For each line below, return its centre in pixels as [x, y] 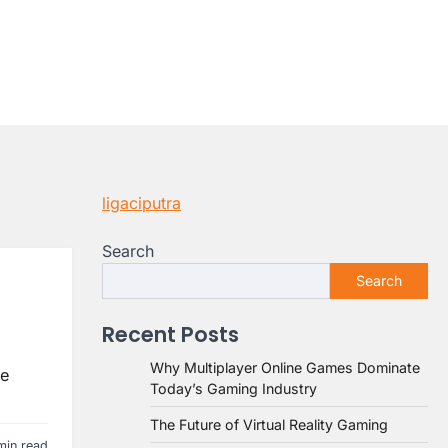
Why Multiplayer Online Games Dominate [285, 367]
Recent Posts [170, 334]
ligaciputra [141, 203]
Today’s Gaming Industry [233, 388]
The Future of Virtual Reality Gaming [269, 424]
